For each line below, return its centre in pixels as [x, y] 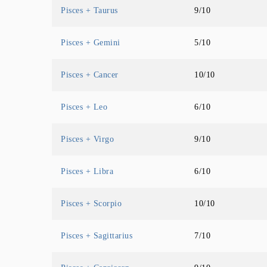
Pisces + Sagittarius [97, 235]
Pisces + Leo [84, 107]
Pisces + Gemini [91, 42]
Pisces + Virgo [88, 139]
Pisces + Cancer [90, 74]
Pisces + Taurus [89, 10]
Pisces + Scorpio [91, 203]
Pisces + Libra [87, 171]
